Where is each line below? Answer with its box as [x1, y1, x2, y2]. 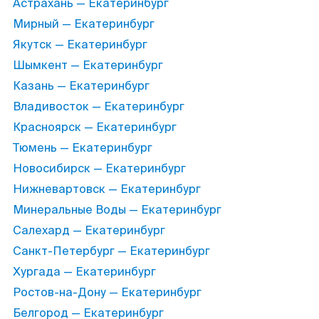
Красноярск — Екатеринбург [13, 120, 177, 135]
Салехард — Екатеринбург [13, 223, 165, 238]
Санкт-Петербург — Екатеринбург [13, 244, 210, 258]
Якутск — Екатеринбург [13, 37, 147, 52]
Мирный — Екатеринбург [13, 16, 155, 31]
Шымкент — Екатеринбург [13, 58, 163, 73]
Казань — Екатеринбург [13, 78, 150, 93]
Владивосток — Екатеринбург [13, 99, 184, 114]
